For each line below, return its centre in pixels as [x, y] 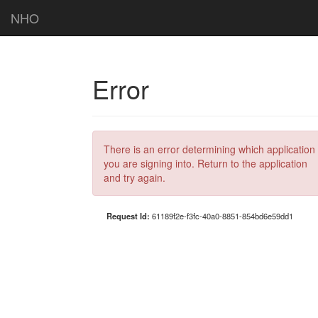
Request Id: [129, 216]
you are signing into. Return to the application [205, 163]
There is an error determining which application [209, 149]
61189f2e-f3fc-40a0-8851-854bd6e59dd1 [223, 216]
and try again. [135, 177]
